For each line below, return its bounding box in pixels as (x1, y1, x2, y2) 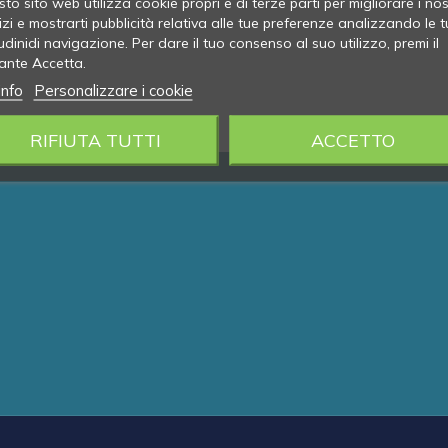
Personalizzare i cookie (33, 80, 193, 100)
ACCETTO (310, 128, 395, 152)
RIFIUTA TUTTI (29, 128, 161, 152)
